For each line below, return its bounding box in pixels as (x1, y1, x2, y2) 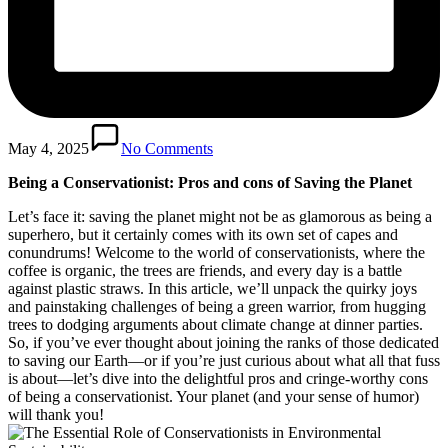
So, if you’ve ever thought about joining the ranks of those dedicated (8, 333, 439, 351)
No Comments (121, 139, 213, 157)
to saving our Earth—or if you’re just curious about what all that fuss (8, 351, 440, 369)
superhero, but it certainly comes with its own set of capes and (8, 225, 398, 243)
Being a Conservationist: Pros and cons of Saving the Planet (8, 173, 412, 191)
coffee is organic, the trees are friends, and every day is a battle (8, 261, 402, 279)
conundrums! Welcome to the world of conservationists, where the (8, 243, 425, 261)
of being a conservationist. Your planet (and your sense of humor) (8, 387, 419, 405)
